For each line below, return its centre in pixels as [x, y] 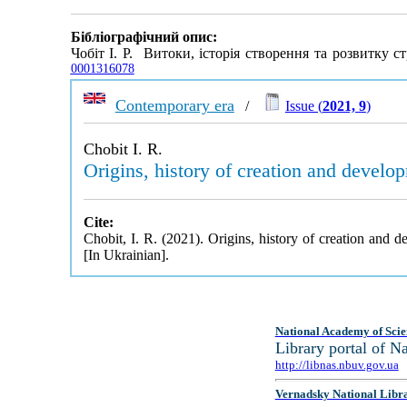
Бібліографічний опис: [144, 37]
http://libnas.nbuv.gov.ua [337, 365]
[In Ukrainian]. [126, 255]
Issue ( [303, 106]
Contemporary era [174, 105]
